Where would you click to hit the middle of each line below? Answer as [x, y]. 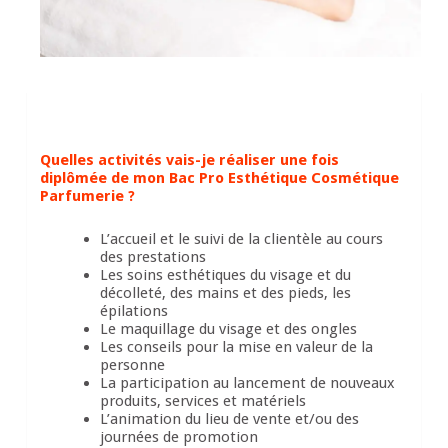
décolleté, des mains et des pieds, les [226, 293]
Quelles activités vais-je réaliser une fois [190, 160]
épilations [134, 311]
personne [133, 365]
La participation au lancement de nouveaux [248, 383]
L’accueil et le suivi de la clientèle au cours [242, 239]
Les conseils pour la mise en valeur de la [237, 347]
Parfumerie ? [88, 196]
